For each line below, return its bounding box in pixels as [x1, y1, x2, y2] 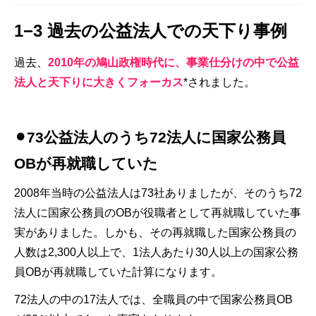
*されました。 [183, 75, 255, 88]
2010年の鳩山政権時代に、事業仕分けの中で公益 [48, 56, 299, 68]
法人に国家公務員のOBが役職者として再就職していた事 [14, 206, 301, 219]
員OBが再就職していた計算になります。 [14, 265, 222, 278]
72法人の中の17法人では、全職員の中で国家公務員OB [14, 293, 293, 305]
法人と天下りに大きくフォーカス [14, 75, 183, 88]
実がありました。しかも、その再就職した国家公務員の [14, 226, 296, 238]
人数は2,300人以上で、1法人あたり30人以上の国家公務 [14, 245, 298, 258]
